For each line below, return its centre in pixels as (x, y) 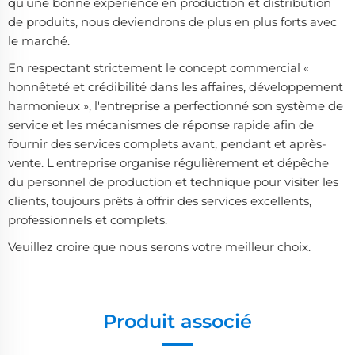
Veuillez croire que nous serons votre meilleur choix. (159, 246)
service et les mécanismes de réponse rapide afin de (161, 124)
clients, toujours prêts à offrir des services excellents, (160, 200)
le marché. (39, 40)
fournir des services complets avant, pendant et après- (167, 143)
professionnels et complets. (88, 219)
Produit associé (177, 321)
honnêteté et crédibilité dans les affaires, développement (176, 86)
